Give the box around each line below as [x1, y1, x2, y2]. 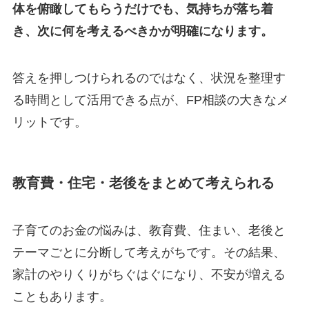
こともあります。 [12, 290, 112, 304]
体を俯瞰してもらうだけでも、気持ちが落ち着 [12, 1, 273, 16]
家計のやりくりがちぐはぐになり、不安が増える [12, 268, 286, 282]
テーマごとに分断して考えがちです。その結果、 [12, 246, 286, 260]
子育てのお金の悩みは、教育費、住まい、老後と [12, 223, 286, 238]
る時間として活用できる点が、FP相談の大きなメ [12, 92, 289, 107]
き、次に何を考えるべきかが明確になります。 [12, 23, 273, 38]
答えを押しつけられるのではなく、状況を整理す [12, 70, 286, 85]
